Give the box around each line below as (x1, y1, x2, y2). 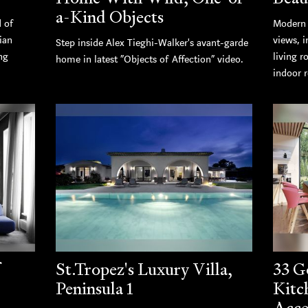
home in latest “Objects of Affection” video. (55, 53, 243, 67)
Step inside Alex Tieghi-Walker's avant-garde (55, 36, 248, 50)
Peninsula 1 (55, 278, 133, 299)
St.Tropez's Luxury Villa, (55, 258, 232, 280)
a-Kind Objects (55, 6, 164, 28)
